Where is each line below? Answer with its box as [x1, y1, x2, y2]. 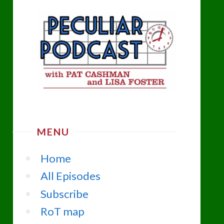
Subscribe [40, 186, 88, 200]
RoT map [40, 204, 84, 218]
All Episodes [40, 169, 100, 183]
